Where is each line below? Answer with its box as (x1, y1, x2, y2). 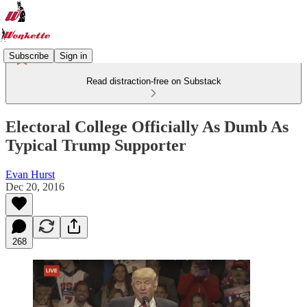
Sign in (60, 50, 87, 61)
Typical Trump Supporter (5, 136, 186, 154)
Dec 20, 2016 (5, 180, 64, 193)
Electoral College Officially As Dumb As (5, 117, 288, 136)
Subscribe (9, 50, 49, 61)
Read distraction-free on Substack (86, 76, 221, 86)
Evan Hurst (5, 168, 55, 180)
